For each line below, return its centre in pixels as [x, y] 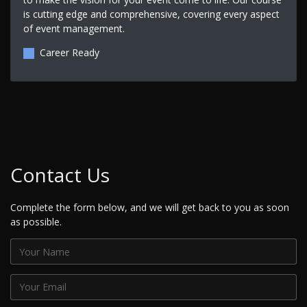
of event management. [74, 28]
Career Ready [69, 52]
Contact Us [60, 175]
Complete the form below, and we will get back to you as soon [150, 208]
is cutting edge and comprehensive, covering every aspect [151, 14]
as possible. [36, 222]
